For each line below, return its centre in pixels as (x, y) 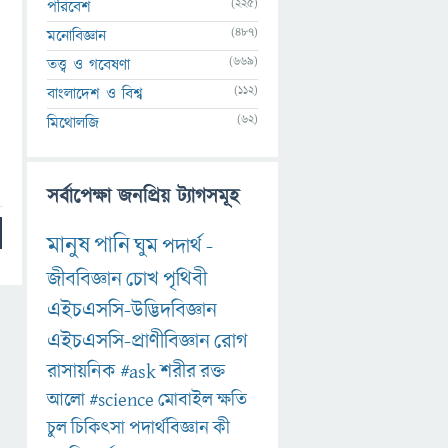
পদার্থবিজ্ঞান (169, 429)
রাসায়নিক (81, 372)
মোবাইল (185, 401)
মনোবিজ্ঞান (76, 35)
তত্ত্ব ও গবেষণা (88, 64)
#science (121, 401)
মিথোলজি (73, 122)
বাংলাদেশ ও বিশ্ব (95, 93)
